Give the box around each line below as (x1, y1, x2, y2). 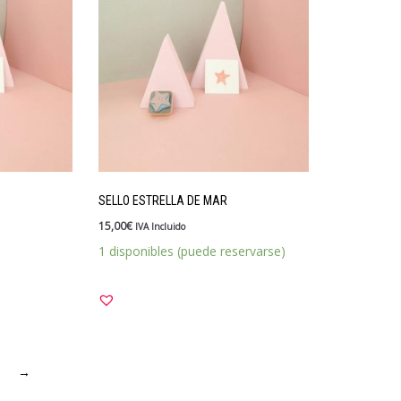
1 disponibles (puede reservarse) (98, 242, 286, 260)
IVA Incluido (134, 220, 185, 233)
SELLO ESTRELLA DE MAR (98, 193, 227, 208)
